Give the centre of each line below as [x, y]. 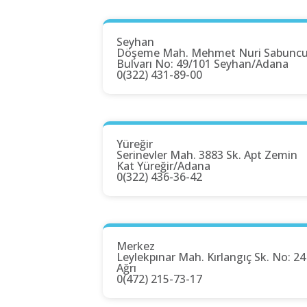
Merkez [136, 246]
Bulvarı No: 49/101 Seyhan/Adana [202, 64]
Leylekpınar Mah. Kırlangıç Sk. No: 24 [211, 257]
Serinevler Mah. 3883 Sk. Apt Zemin [207, 155]
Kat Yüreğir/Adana [163, 166]
